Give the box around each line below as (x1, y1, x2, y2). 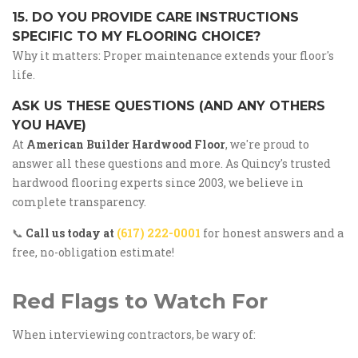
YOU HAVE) (12, 117, 86, 133)
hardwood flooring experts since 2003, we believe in (12, 175, 304, 190)
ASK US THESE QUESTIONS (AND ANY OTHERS (12, 98, 325, 113)
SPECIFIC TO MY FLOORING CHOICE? (12, 29, 261, 44)
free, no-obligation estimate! (12, 245, 174, 260)
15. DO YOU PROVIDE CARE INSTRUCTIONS (12, 10, 299, 25)
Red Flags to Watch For (12, 288, 268, 314)
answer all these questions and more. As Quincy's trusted (12, 156, 331, 171)
